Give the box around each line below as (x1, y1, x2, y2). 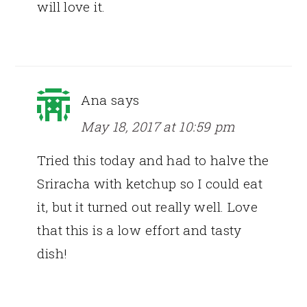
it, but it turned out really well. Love (37, 197, 258, 215)
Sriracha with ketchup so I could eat (37, 174, 263, 192)
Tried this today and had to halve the (37, 151, 269, 169)
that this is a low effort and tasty (37, 221, 242, 238)
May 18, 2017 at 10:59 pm (81, 117, 235, 135)
